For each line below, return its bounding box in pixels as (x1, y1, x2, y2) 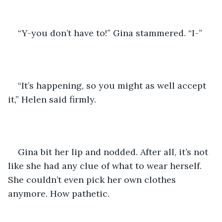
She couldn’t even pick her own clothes (8, 173, 178, 185)
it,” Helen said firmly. (8, 93, 99, 105)
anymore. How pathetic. (8, 187, 110, 199)
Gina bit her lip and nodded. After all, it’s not (18, 146, 211, 158)
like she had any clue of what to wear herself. (8, 160, 204, 171)
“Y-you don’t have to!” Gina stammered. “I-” (18, 27, 202, 39)
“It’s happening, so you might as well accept (18, 79, 209, 91)
